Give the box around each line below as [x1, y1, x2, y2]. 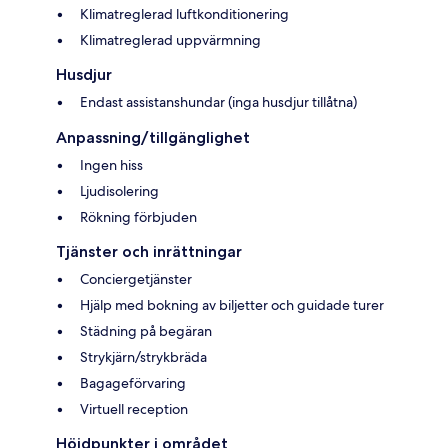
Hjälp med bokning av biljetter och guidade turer [80, 295, 384, 314]
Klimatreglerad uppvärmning [80, 30, 261, 49]
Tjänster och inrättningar [56, 241, 242, 261]
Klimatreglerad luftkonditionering [80, 4, 289, 23]
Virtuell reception [80, 399, 188, 418]
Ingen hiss [80, 155, 143, 174]
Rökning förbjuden [80, 207, 197, 226]
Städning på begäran [80, 321, 212, 340]
